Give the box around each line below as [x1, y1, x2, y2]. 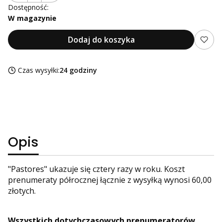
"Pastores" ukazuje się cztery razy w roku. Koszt [8, 164, 185, 175]
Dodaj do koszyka [67, 34, 135, 46]
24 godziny [59, 65, 97, 75]
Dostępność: [8, 2, 49, 12]
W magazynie [8, 13, 56, 23]
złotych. [8, 185, 36, 197]
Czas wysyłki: [18, 65, 59, 75]
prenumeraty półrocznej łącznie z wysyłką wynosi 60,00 [8, 174, 212, 186]
